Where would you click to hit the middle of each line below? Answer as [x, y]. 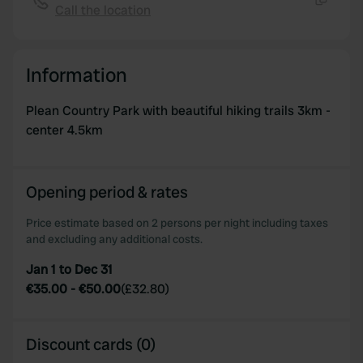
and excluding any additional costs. [114, 239]
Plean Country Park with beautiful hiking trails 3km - [178, 111]
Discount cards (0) [91, 344]
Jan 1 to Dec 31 [69, 269]
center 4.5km [64, 130]
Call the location [103, 10]
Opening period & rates [107, 192]
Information [77, 75]
